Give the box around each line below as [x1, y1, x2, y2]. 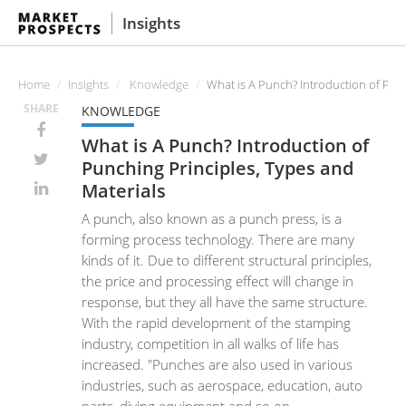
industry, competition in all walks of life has [82, 334, 339, 353]
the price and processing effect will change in [82, 272, 353, 290]
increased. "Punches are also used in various [82, 355, 353, 373]
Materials [82, 177, 166, 203]
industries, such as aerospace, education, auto [82, 376, 362, 394]
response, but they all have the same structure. [82, 293, 368, 311]
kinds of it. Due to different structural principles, [82, 251, 372, 269]
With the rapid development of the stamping [82, 314, 351, 332]
